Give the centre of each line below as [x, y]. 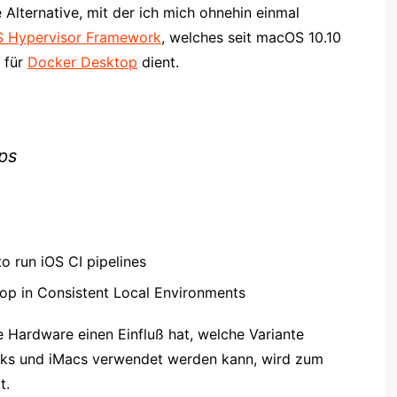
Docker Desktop [82, 62]
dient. [160, 62]
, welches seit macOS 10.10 [251, 37]
